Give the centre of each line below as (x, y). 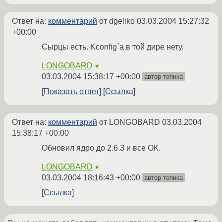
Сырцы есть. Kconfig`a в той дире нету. (112, 47)
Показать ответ (71, 92)
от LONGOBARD (130, 122)
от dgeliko (117, 21)
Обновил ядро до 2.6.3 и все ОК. (101, 148)
